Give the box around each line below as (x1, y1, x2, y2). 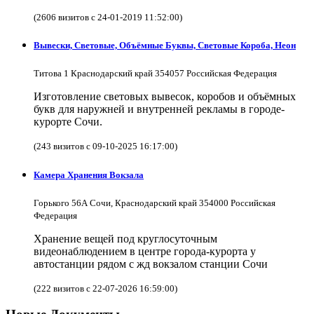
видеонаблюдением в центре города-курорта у (34, 245, 256, 257)
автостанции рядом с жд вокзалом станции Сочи (34, 257, 268, 270)
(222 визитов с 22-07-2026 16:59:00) (34, 282, 177, 294)
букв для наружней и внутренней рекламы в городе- (34, 103, 285, 116)
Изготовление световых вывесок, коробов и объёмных (34, 90, 296, 103)
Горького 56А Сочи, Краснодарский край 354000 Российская (34, 197, 275, 208)
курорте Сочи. (34, 116, 102, 128)
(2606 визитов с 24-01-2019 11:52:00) (34, 12, 182, 23)
